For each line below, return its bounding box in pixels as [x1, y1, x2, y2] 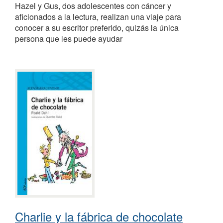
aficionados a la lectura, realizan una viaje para [15, 11, 181, 23]
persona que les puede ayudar [15, 33, 122, 45]
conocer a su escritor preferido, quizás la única [15, 22, 179, 34]
